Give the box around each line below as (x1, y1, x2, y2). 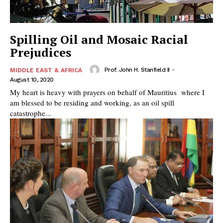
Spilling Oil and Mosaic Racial (10, 31, 188, 48)
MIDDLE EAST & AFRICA (10, 67, 82, 74)
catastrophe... (10, 108, 51, 118)
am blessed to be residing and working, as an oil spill (10, 98, 174, 108)
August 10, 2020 (10, 76, 54, 84)
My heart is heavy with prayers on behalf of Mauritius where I (10, 87, 205, 98)
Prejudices (10, 44, 71, 61)
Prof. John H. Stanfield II (104, 66, 170, 74)
